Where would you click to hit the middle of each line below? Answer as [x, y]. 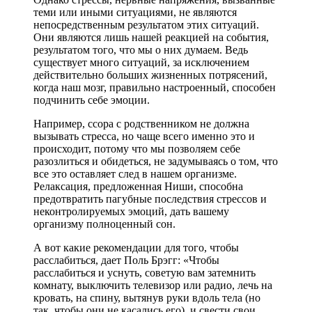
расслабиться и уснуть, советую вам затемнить [145, 272]
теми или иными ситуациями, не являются [135, 12]
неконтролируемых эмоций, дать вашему [131, 211]
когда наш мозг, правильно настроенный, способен [155, 87]
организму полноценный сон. [104, 224]
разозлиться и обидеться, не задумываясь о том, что [156, 161]
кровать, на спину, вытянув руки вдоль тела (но [147, 297]
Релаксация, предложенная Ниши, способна [138, 186]
